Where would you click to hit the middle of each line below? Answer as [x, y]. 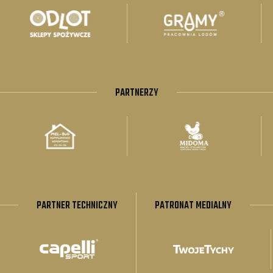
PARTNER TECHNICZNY [77, 206]
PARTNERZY [136, 94]
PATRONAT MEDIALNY [193, 206]
